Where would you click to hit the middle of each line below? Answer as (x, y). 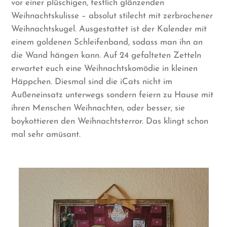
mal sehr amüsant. (46, 135)
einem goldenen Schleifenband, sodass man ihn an (107, 43)
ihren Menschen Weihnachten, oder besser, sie (98, 108)
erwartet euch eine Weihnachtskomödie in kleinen (105, 69)
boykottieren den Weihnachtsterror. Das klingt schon (110, 122)
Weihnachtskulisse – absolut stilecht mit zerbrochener (112, 16)
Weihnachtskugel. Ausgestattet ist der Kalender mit (109, 29)
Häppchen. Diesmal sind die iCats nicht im (92, 82)
